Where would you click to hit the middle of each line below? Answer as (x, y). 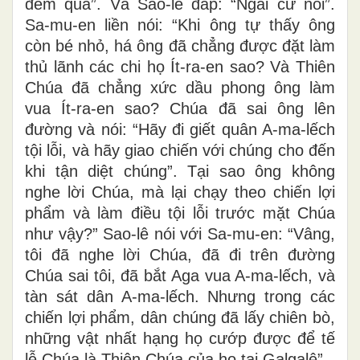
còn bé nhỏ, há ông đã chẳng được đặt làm (180, 46)
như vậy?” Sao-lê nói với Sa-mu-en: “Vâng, (180, 234)
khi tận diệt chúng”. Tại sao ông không (180, 172)
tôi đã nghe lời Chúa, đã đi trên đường (180, 255)
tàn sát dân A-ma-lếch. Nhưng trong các (180, 297)
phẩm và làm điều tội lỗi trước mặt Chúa (180, 213)
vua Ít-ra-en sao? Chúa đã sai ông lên (180, 109)
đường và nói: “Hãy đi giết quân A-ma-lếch (180, 130)
